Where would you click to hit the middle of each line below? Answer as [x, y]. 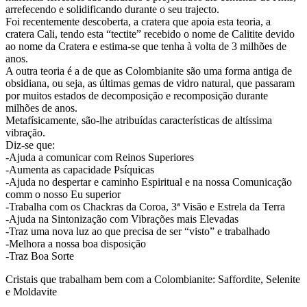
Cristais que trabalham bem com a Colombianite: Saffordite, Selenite [153, 279]
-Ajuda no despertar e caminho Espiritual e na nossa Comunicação [149, 182]
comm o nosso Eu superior [63, 194]
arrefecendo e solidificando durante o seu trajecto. [112, 9]
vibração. [25, 132]
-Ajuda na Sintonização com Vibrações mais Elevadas [122, 219]
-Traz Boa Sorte [40, 256]
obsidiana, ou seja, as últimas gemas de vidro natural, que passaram [150, 83]
